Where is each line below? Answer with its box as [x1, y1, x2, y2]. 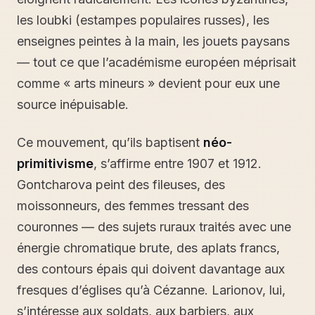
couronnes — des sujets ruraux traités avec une [17, 219, 291, 234]
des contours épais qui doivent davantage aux [17, 262, 285, 276]
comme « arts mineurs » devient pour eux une [17, 76, 280, 91]
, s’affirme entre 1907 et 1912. [94, 156, 262, 171]
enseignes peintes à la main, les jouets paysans [17, 34, 290, 49]
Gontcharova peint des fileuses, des [17, 177, 225, 192]
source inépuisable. [17, 97, 129, 112]
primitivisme [17, 156, 94, 171]
